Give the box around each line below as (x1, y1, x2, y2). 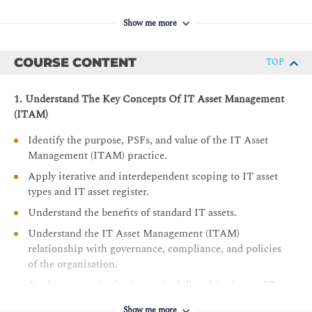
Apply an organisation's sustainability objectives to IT (28, 277, 274, 294)
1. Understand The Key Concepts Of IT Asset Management (14, 91, 284, 108)
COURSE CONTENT (14, 55, 136, 71)
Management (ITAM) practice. (28, 148, 167, 164)
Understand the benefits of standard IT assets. (28, 205, 237, 221)
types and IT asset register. (28, 184, 149, 201)
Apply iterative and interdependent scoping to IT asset (28, 169, 278, 185)
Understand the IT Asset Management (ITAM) (28, 226, 240, 242)
